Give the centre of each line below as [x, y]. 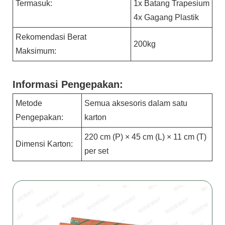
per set [96, 151]
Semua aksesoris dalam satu [136, 103]
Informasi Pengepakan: [68, 85]
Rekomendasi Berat [51, 37]
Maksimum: [36, 51]
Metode [29, 103]
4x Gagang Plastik [166, 18]
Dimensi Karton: [44, 144]
